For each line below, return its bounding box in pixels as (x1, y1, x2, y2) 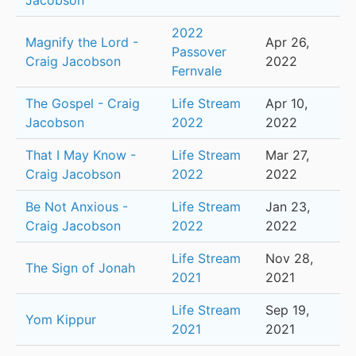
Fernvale (172, 63, 222, 79)
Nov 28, (265, 250, 313, 267)
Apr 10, (265, 95, 308, 112)
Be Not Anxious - (25, 199, 128, 215)
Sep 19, (265, 302, 309, 319)
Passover (172, 44, 226, 60)
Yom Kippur (25, 311, 96, 328)
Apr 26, (265, 34, 309, 51)
